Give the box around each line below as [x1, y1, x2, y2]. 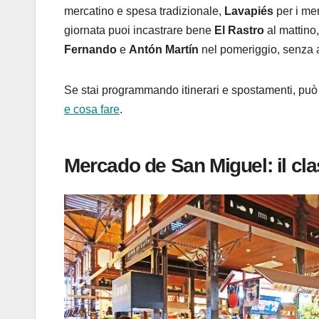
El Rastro [214, 23, 264, 36]
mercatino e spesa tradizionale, [64, 4, 224, 17]
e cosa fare [64, 103, 120, 115]
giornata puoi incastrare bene [64, 23, 214, 36]
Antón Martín [129, 43, 199, 56]
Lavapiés [224, 4, 273, 17]
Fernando [64, 43, 117, 56]
